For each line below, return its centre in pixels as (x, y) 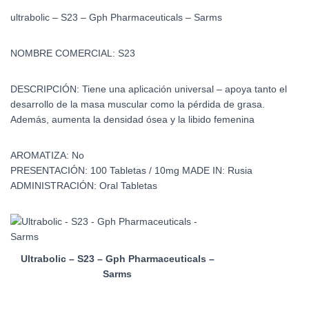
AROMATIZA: (41, 155)
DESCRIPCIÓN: (46, 89)
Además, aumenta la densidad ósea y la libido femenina (132, 119)
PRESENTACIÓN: (50, 170)
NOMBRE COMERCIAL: (64, 53)
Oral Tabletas (128, 186)
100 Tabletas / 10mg (136, 170)
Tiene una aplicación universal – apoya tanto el (185, 89)
